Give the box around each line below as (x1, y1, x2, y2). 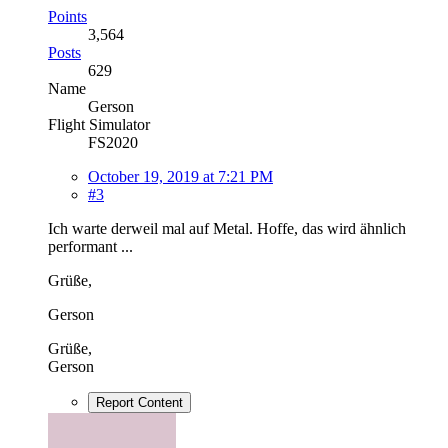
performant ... (48, 237, 133, 255)
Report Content (96, 394, 183, 410)
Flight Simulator (48, 115, 150, 133)
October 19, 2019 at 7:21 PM (88, 167, 273, 185)
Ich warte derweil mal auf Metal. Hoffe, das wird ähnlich (48, 219, 406, 237)
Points (48, 7, 87, 25)
